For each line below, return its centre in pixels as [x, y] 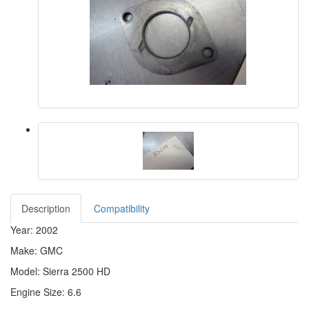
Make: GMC [37, 250]
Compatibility [122, 208]
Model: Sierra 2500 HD [60, 271]
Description [46, 208]
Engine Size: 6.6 [46, 292]
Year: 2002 [34, 230]
